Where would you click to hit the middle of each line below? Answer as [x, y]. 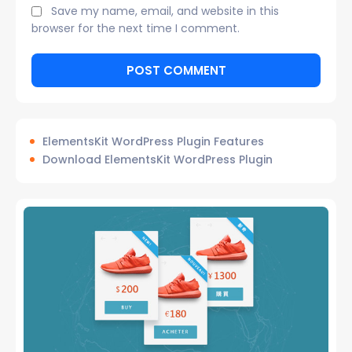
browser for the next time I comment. [136, 28]
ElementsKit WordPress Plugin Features [153, 141]
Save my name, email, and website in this [165, 11]
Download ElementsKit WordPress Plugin [158, 159]
